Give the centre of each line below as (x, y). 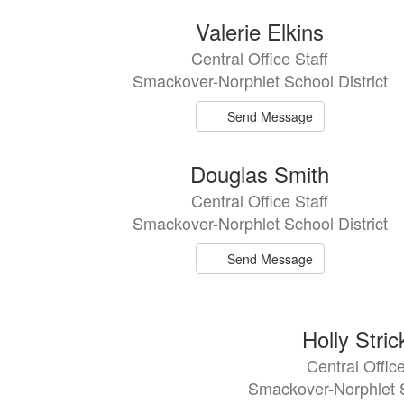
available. (112, 60)
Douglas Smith (260, 174)
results (104, 42)
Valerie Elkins (260, 31)
